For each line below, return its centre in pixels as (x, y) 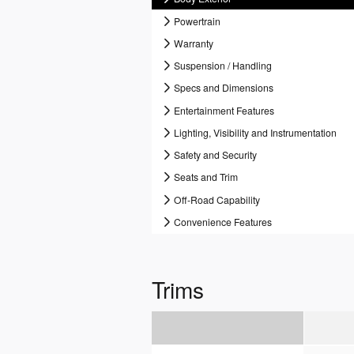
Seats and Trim (206, 177)
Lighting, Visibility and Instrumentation (256, 132)
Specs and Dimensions (224, 88)
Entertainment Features (224, 110)
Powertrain (198, 21)
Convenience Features (223, 221)
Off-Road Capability (217, 199)
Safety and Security (216, 155)
